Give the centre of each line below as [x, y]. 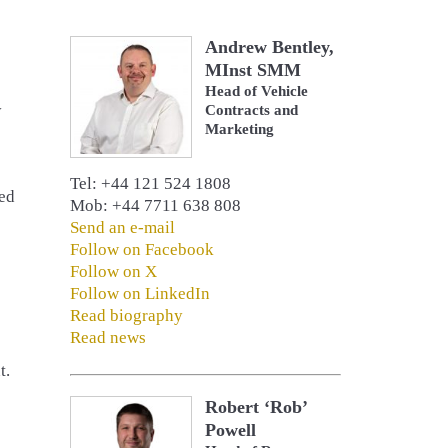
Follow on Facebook [141, 250]
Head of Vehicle [257, 91]
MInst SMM [253, 70]
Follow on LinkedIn [139, 294]
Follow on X [113, 272]
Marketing [240, 129]
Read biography [126, 316]
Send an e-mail [122, 228]
